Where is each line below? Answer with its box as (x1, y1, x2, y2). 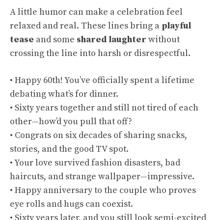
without (146, 34, 180, 45)
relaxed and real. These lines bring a (10, 20, 162, 31)
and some (34, 34, 77, 45)
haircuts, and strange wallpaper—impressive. (10, 171, 194, 182)
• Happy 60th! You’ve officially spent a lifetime (10, 75, 194, 86)
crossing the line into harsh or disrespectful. (10, 48, 191, 59)
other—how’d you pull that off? (10, 116, 132, 127)
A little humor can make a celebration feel (10, 6, 183, 18)
